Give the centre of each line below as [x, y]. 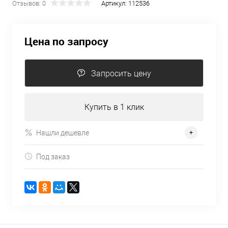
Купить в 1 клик [114, 107]
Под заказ [53, 156]
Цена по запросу [66, 41]
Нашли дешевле [63, 133]
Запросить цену [121, 74]
